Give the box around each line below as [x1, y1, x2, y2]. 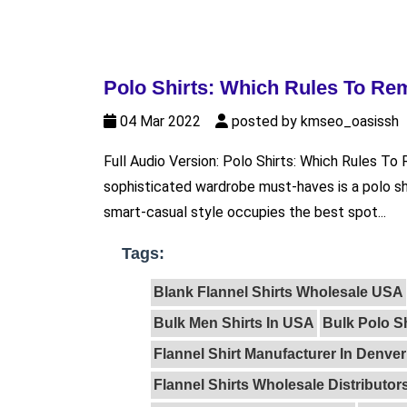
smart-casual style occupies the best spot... [104, 203, 386, 222]
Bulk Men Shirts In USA [154, 315, 314, 332]
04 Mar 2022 [116, 113, 215, 131]
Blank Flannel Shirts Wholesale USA [154, 284, 403, 301]
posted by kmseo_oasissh [228, 113, 399, 131]
